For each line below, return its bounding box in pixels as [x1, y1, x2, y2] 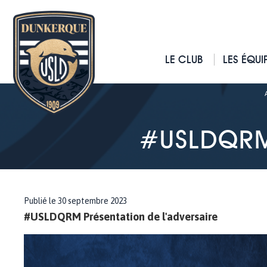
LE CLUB [165, 53, 203, 66]
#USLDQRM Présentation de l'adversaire [24, 210, 218, 223]
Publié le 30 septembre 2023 [24, 196, 127, 206]
